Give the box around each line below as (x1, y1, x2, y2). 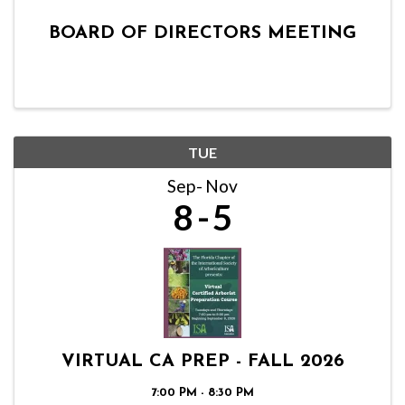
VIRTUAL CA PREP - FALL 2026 (61, 353, 344, 371)
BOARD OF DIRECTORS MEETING (49, 24, 356, 42)
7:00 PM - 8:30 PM (151, 387, 254, 399)
